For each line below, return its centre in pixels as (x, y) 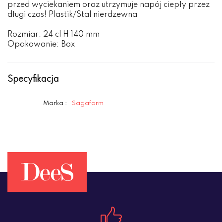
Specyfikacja (33, 80)
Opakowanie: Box (42, 45)
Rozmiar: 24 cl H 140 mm (55, 35)
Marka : (55, 104)
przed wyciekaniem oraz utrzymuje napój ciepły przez (109, 5)
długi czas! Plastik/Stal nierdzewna (73, 15)
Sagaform (88, 104)
